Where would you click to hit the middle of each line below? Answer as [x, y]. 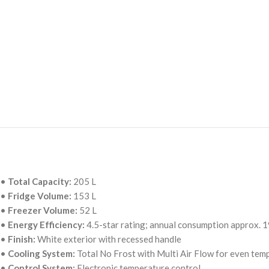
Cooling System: [41, 253]
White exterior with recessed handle [108, 239]
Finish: [22, 239]
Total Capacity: [40, 181]
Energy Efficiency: [46, 225]
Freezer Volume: [43, 210]
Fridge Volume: [40, 196]
